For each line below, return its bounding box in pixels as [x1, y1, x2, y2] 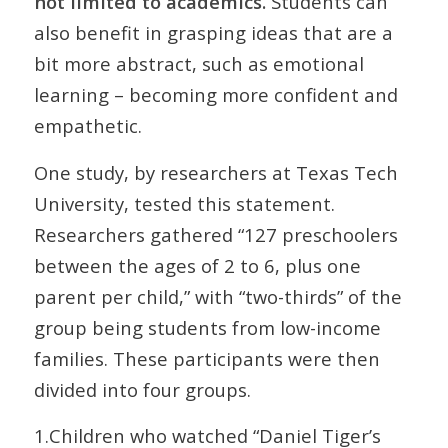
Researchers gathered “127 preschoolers [33, 221, 398, 247]
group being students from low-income [33, 314, 381, 340]
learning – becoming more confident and [33, 82, 398, 107]
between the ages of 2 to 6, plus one [33, 252, 361, 278]
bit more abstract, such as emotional [33, 51, 364, 76]
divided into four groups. [33, 376, 251, 402]
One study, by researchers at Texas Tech [33, 159, 398, 185]
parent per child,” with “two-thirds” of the [33, 283, 402, 309]
